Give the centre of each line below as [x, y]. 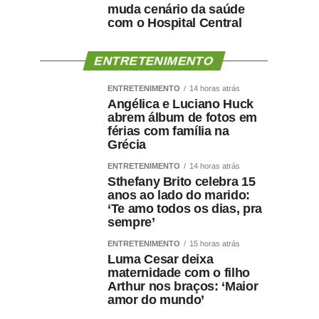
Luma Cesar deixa [161, 260]
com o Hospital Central [175, 23]
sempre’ [131, 223]
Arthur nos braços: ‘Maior [183, 287]
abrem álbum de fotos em [182, 118]
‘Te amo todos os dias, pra [185, 209]
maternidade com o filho [179, 273]
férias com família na [168, 131]
